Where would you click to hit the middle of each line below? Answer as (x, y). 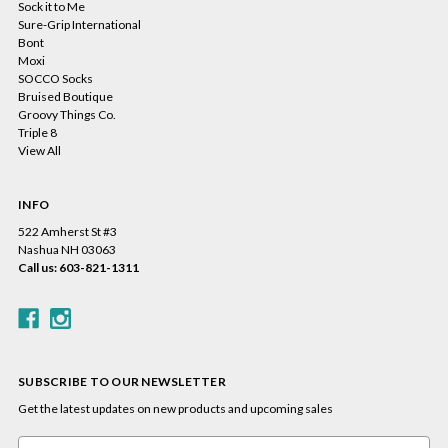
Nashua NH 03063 (67, 250)
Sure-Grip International (79, 25)
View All (39, 151)
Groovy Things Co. (67, 115)
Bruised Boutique (65, 97)
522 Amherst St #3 (67, 232)
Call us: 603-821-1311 (78, 268)
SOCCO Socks (55, 79)
